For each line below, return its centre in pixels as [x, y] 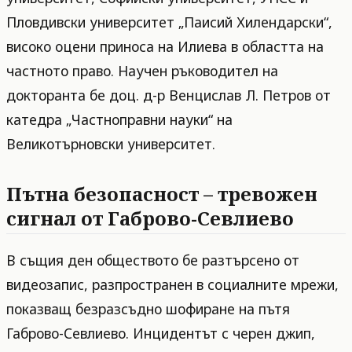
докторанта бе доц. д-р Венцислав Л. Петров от [169, 95]
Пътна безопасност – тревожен [162, 194]
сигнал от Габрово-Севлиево [150, 218]
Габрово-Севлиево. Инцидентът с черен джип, [161, 333]
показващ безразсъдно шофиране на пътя [148, 308]
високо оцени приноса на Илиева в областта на [165, 46]
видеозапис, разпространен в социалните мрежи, [172, 284]
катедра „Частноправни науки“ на [119, 119]
